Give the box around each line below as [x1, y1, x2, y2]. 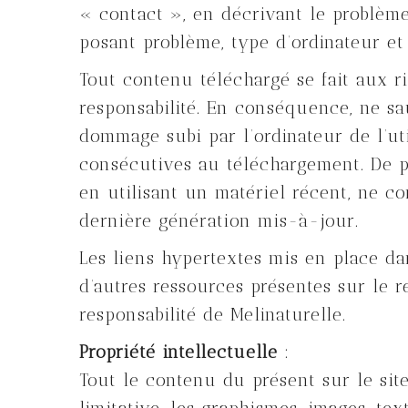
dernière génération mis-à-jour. [79, 210, 359, 231]
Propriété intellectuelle [79, 342, 278, 362]
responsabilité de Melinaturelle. [79, 304, 346, 325]
